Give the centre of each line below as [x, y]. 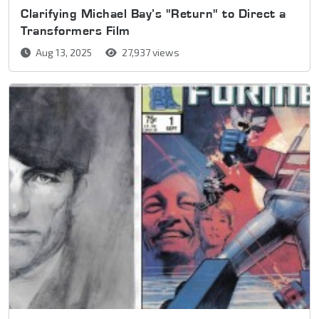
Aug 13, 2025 [64, 52]
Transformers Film [75, 30]
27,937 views [150, 52]
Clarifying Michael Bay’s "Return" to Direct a [153, 13]
